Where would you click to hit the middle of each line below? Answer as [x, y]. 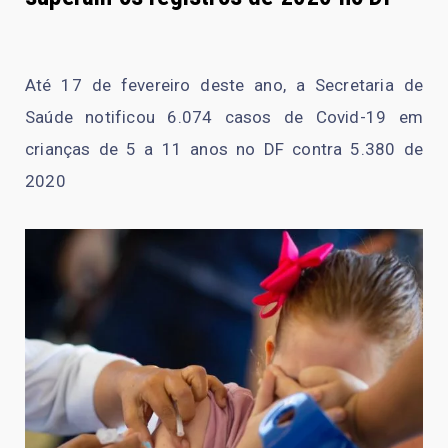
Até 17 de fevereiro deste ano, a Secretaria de [224, 84]
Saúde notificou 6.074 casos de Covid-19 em [224, 116]
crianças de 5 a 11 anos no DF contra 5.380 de [224, 148]
